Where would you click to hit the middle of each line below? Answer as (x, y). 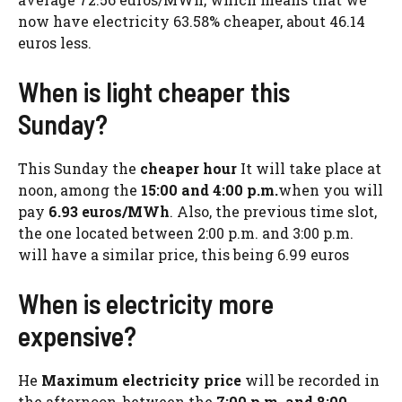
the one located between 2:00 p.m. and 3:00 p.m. (186, 233)
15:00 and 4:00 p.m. (210, 190)
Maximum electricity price (141, 380)
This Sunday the (79, 169)
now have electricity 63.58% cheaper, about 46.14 (192, 22)
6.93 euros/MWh (109, 212)
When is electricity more (146, 304)
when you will (331, 190)
